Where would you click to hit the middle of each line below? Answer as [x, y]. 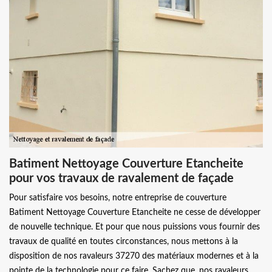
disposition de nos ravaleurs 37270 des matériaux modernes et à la [134, 256]
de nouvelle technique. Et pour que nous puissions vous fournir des [134, 227]
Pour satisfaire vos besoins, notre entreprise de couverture [118, 198]
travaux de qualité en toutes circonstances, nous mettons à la [124, 242]
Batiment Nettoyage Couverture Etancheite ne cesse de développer [135, 212]
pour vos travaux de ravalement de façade [121, 178]
